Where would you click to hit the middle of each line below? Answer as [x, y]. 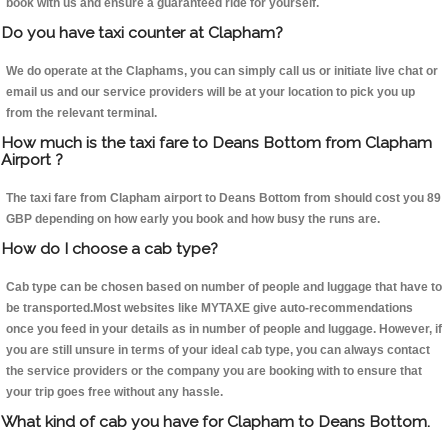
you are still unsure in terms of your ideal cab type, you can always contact [218, 350]
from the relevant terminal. [81, 113]
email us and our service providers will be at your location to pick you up [210, 92]
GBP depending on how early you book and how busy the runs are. [193, 219]
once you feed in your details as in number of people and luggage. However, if [224, 329]
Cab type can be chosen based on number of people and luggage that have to [224, 287]
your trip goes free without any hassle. [114, 392]
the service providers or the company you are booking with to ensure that [214, 371]
